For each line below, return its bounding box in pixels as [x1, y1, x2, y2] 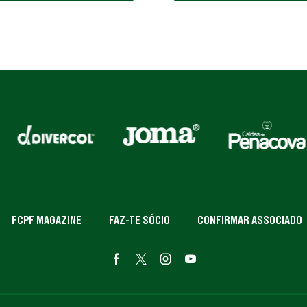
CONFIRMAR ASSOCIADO [197, 213, 302, 228]
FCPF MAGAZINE [12, 213, 82, 228]
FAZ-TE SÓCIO [109, 213, 170, 228]
